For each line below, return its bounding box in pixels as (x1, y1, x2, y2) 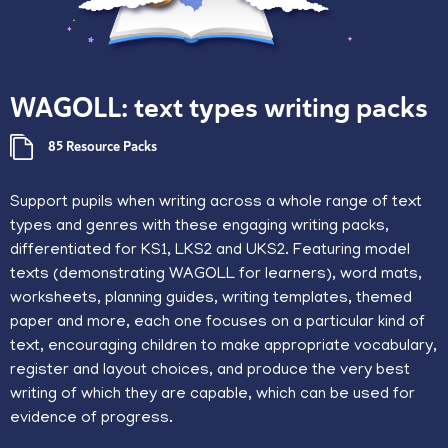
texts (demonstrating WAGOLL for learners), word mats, (10, 265, 422, 284)
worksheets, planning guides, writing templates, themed (10, 289, 412, 308)
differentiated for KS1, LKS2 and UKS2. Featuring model (10, 241, 410, 260)
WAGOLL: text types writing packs (10, 91, 428, 125)
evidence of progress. (10, 409, 173, 428)
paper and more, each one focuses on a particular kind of (10, 313, 425, 332)
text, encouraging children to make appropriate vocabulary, (10, 337, 437, 356)
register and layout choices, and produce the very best (10, 361, 410, 380)
